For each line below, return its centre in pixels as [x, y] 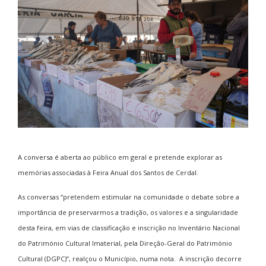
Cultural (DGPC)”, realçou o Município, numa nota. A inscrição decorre [130, 258]
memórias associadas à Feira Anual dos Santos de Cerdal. [108, 172]
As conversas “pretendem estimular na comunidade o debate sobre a [129, 197]
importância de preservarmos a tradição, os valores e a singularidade [128, 212]
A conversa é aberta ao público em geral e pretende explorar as [120, 157]
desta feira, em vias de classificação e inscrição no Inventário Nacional [129, 227]
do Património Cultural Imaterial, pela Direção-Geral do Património [125, 243]
